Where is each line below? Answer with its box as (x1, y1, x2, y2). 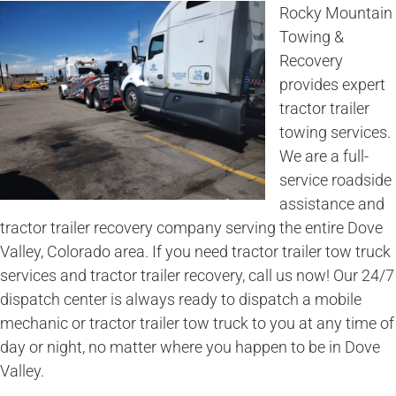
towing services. (279, 122, 391, 141)
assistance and (279, 194, 385, 213)
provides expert (279, 74, 385, 94)
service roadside (279, 170, 392, 189)
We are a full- (279, 146, 369, 165)
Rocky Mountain (279, 3, 392, 22)
